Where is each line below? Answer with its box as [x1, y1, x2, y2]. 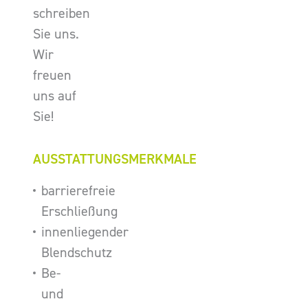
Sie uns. [33, 25, 79, 43]
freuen [33, 66, 71, 84]
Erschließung [41, 202, 118, 220]
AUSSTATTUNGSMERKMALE [33, 150, 197, 168]
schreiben [33, 4, 90, 22]
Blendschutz [41, 243, 112, 261]
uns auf [33, 87, 76, 104]
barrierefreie [41, 181, 115, 199]
